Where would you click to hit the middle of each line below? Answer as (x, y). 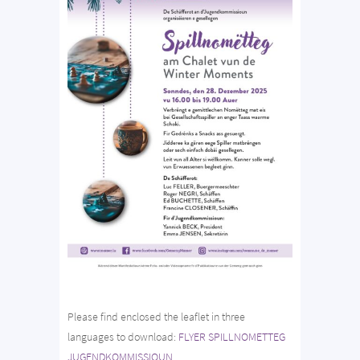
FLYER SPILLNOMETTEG (232, 336)
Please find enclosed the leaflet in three (156, 316)
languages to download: (123, 336)
